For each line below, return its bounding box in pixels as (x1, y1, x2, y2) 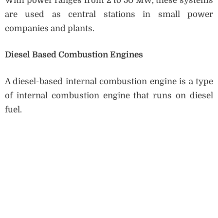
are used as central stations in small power (5, 9, 213, 19)
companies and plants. (5, 23, 94, 33)
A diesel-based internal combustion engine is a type (5, 76, 213, 86)
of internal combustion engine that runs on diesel (5, 91, 213, 100)
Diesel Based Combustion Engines (5, 50, 143, 60)
